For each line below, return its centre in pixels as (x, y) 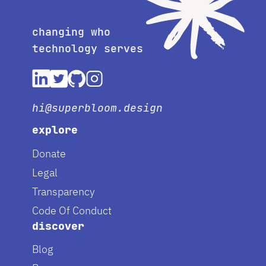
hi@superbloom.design (98, 108)
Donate (49, 153)
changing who (72, 32)
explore (55, 130)
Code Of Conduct (72, 210)
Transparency (64, 191)
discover (58, 226)
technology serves (88, 49)
